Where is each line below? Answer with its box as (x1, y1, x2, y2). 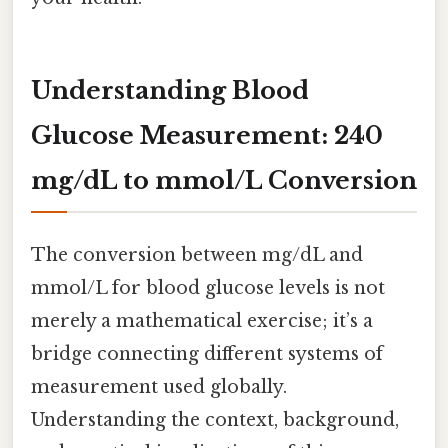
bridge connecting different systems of (31, 343, 383, 366)
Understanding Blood (31, 75, 309, 105)
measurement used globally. (31, 376, 287, 399)
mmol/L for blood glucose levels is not (31, 277, 385, 300)
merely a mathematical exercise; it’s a (31, 310, 373, 333)
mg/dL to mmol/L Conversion (31, 165, 417, 195)
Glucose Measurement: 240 (31, 120, 383, 150)
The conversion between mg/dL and (31, 244, 363, 267)
